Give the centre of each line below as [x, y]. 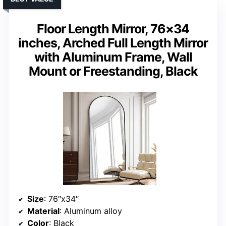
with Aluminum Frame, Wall [113, 57]
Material [43, 211]
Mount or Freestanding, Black [113, 71]
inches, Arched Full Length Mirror [113, 43]
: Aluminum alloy [91, 211]
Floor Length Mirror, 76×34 [113, 29]
